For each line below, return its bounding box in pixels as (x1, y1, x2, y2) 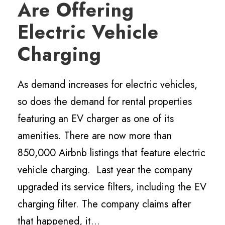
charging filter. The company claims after (18, 197, 191, 212)
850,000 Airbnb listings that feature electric (18, 146, 205, 161)
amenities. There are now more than (18, 129, 172, 144)
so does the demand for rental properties (18, 94, 192, 109)
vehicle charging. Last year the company (18, 163, 192, 178)
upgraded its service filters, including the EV (18, 180, 206, 195)
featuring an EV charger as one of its (18, 111, 174, 127)
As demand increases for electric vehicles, (18, 77, 197, 92)
